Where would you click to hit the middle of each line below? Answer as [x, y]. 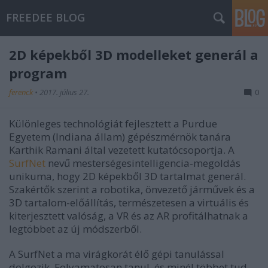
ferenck [22, 92]
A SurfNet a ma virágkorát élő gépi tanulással [117, 254]
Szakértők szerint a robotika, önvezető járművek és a [132, 189]
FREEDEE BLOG [45, 17]
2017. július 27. [64, 92]
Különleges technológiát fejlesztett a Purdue [113, 124]
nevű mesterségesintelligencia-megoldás [143, 163]
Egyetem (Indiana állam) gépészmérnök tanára [120, 137]
